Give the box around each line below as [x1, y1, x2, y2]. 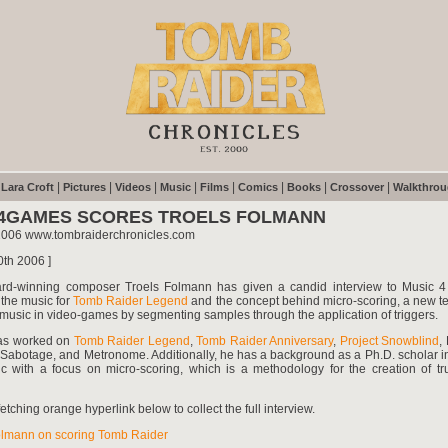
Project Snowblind [339, 334, 440, 348]
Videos [115, 181, 151, 193]
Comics [238, 181, 278, 193]
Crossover [330, 181, 384, 193]
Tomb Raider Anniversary [196, 334, 334, 348]
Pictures [63, 181, 106, 193]
